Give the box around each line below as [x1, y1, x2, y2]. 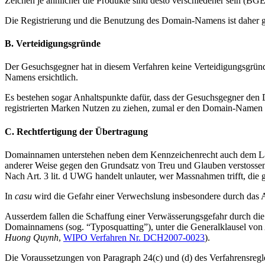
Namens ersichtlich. [5, 72, 78, 83]
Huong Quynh [5, 232, 59, 243]
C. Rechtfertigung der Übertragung [5, 126, 148, 137]
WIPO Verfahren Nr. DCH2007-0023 [63, 232, 205, 243]
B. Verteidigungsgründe [5, 38, 101, 49]
